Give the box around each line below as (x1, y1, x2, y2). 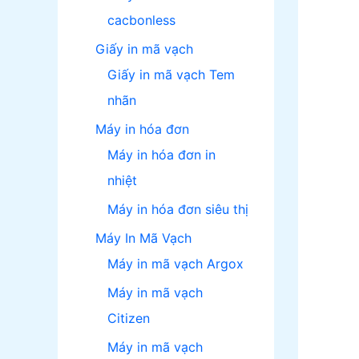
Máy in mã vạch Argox (107, 256, 244, 272)
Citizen (107, 310, 150, 327)
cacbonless (107, 12, 175, 29)
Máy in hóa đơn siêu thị (107, 201, 248, 218)
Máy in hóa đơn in (107, 147, 216, 163)
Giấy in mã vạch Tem (107, 67, 235, 83)
